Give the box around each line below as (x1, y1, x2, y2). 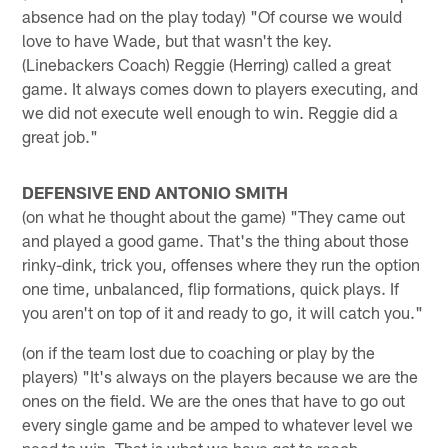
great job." (22, 125, 99, 146)
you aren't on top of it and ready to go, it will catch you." (22, 301, 424, 322)
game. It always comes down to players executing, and (22, 77, 419, 98)
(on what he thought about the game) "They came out (22, 205, 406, 226)
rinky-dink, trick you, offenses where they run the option (22, 253, 421, 274)
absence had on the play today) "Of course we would (22, 5, 403, 26)
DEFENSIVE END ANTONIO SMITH (22, 181, 289, 202)
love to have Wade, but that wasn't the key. (22, 29, 333, 50)
